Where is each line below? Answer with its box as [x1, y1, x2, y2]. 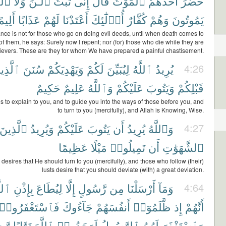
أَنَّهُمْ [185, 199, 204, 214]
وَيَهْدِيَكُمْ [47, 61, 84, 77]
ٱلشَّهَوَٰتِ [162, 139, 204, 155]
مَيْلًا [91, 139, 107, 155]
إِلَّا [66, 180, 75, 196]
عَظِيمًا [59, 139, 88, 155]
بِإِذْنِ [14, 180, 33, 196]
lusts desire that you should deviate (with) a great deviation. [42, 165, 204, 174]
